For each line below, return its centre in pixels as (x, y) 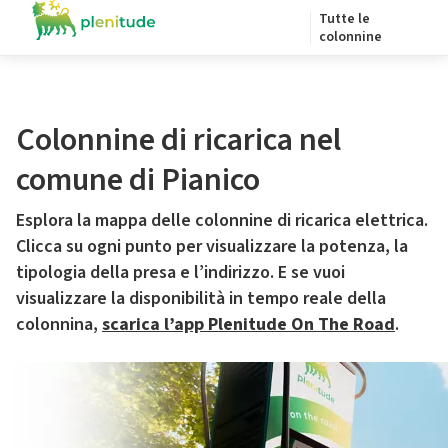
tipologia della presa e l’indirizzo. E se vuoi (180, 272)
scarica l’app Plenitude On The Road (248, 324)
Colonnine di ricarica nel (178, 140)
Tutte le (344, 19)
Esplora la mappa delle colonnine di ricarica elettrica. (222, 220)
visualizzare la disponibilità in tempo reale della (201, 298)
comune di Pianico (138, 180)
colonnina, (59, 324)
